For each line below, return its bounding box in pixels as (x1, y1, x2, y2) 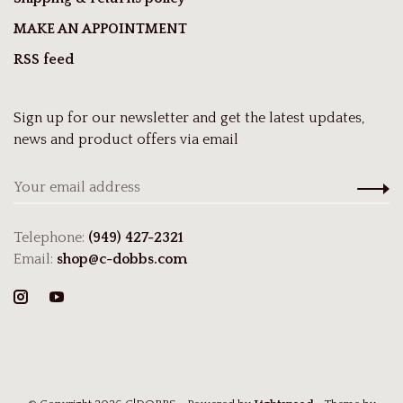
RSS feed (13, 51, 74, 68)
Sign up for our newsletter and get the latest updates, (13, 110, 364, 127)
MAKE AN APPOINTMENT (13, 21, 187, 38)
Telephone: (13, 229, 88, 246)
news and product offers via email (13, 131, 238, 148)
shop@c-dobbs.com (57, 251, 187, 268)
